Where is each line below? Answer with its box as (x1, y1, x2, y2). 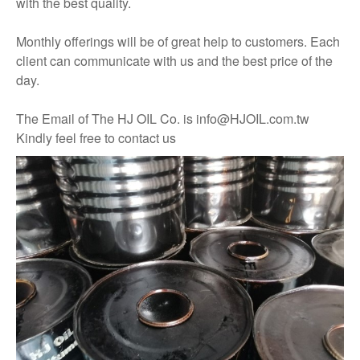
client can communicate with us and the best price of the (16, 51, 333, 70)
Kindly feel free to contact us (16, 129, 176, 147)
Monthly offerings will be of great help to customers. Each (16, 32, 340, 51)
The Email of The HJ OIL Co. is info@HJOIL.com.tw (16, 109, 309, 128)
